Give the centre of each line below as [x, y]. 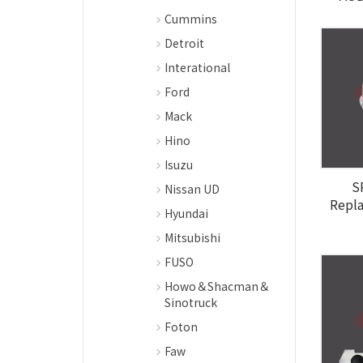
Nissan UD [192, 189]
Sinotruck [191, 302]
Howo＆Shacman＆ [217, 286]
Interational [197, 67]
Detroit [184, 43]
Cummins [191, 19]
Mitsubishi [192, 237]
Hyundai [186, 213]
